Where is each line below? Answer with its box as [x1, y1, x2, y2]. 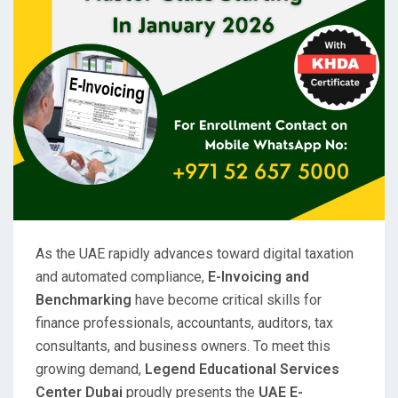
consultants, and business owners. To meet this [36, 338, 330, 355]
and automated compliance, [36, 268, 208, 286]
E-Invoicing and [208, 268, 309, 286]
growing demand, [36, 361, 145, 378]
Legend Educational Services [145, 361, 339, 378]
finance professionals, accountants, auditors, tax [36, 314, 333, 332]
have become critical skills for [131, 291, 322, 309]
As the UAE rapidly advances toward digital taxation [36, 245, 354, 263]
